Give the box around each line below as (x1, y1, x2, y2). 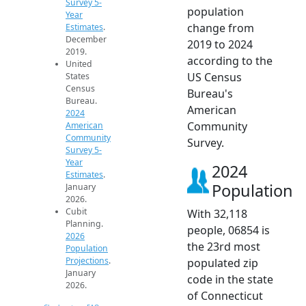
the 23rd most (187, 239, 260, 255)
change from (187, 20, 254, 36)
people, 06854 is (187, 223, 270, 238)
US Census (187, 70, 242, 85)
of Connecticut (187, 288, 263, 304)
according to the (187, 53, 273, 69)
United (66, 58, 92, 70)
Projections (66, 255, 109, 267)
